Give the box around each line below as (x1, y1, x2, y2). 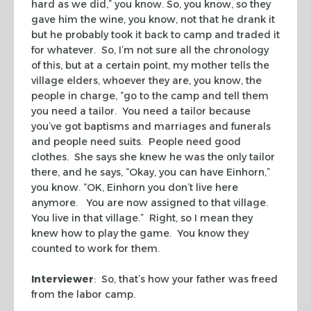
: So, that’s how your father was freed (94, 272, 278, 285)
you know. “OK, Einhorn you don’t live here (31, 180, 238, 194)
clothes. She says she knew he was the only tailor (31, 150, 275, 163)
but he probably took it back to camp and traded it (31, 28, 280, 41)
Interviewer (31, 272, 94, 285)
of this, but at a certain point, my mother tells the (31, 58, 269, 72)
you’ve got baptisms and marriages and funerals (31, 119, 271, 133)
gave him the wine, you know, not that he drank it (31, 12, 275, 26)
